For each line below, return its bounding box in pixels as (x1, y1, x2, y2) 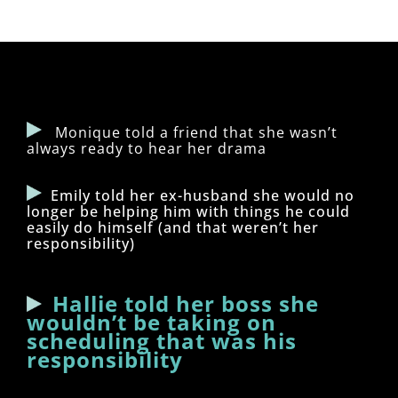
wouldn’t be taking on (27, 306, 276, 337)
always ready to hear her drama (27, 138, 267, 158)
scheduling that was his (27, 325, 297, 355)
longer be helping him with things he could (27, 201, 350, 221)
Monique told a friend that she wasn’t (46, 122, 338, 142)
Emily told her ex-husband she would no (51, 185, 354, 205)
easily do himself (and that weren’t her (27, 217, 319, 237)
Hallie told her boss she (52, 288, 319, 318)
